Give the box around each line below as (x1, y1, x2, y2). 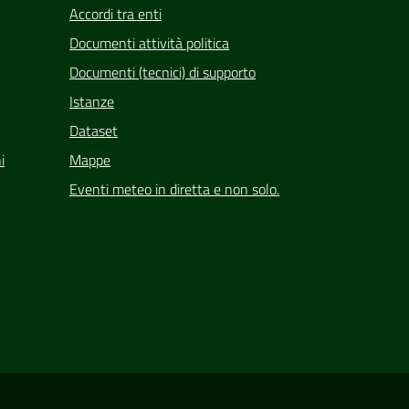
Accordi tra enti (69, 2, 162, 25)
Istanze (69, 89, 114, 112)
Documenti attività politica (69, 31, 229, 54)
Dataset (69, 119, 118, 142)
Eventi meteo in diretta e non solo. (69, 177, 279, 200)
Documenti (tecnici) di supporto (69, 60, 256, 83)
